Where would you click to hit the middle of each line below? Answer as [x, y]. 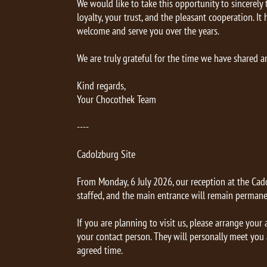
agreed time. [100, 250]
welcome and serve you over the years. [148, 31]
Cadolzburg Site [106, 154]
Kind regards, [101, 86]
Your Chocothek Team [117, 99]
